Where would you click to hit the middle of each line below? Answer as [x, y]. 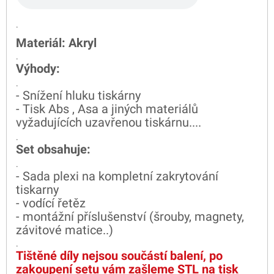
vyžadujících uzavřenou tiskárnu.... [109, 122]
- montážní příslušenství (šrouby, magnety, [130, 217]
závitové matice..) [65, 230]
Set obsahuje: [53, 149]
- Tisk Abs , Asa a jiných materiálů [107, 109]
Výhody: [38, 68]
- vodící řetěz [51, 203]
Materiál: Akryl [56, 43]
